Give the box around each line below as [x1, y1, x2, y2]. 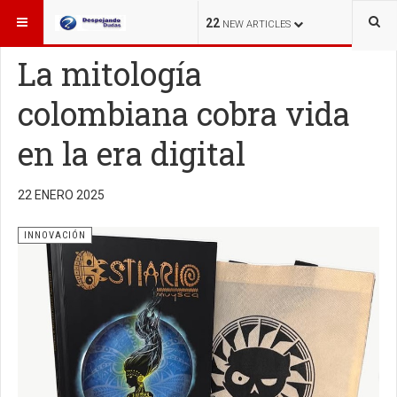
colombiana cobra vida [18, 92, 350, 135]
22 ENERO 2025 [18, 188, 105, 202]
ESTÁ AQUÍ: [12, 11, 73, 23]
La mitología [18, 52, 202, 95]
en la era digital [18, 132, 245, 175]
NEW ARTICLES [222, 19, 291, 30]
